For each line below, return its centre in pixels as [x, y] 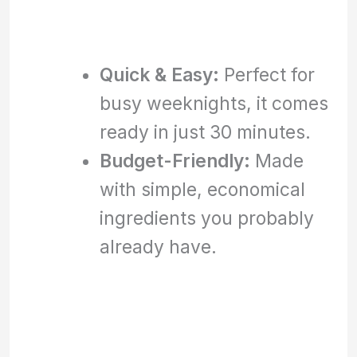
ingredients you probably [206, 218]
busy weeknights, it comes [214, 103]
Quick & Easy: [159, 74]
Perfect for [267, 74]
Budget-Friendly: [175, 160]
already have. [158, 246]
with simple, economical [202, 189]
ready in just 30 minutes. [205, 131]
